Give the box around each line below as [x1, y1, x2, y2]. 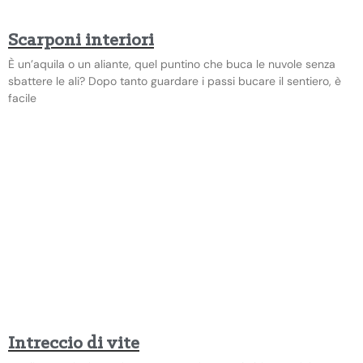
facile [8, 90, 36, 105]
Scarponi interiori [8, 31, 154, 50]
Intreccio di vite [8, 334, 139, 353]
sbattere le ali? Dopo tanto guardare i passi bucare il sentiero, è [8, 73, 341, 88]
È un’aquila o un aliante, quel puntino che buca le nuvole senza [8, 56, 335, 71]
